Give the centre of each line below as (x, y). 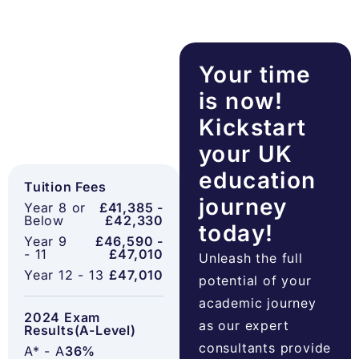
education (258, 181)
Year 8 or (55, 208)
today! (236, 234)
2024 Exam (63, 318)
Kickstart (253, 128)
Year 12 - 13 (64, 275)
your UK (246, 154)
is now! (241, 101)
